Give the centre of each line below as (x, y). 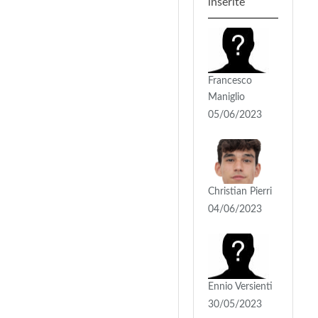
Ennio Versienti (240, 287)
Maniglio (226, 97)
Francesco (230, 81)
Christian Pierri (240, 192)
